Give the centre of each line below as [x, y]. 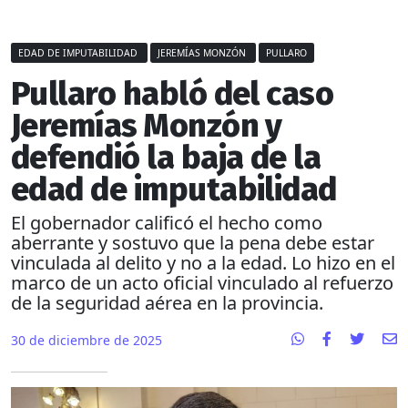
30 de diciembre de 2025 [87, 341]
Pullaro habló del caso [173, 94]
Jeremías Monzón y [147, 126]
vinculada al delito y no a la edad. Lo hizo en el [203, 263]
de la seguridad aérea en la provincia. [167, 303]
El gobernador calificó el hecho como [167, 223]
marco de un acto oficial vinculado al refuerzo [202, 283]
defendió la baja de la [166, 158]
